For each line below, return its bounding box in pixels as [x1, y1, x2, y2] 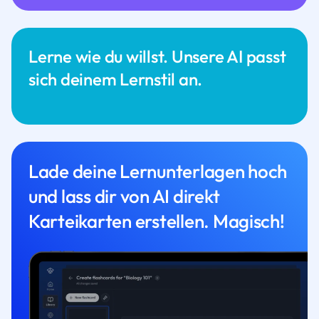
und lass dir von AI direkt [28, 184, 220, 208]
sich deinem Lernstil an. [28, 68, 203, 90]
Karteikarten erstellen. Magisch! [28, 209, 285, 233]
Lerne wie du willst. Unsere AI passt [28, 45, 286, 67]
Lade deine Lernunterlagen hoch [28, 159, 288, 183]
